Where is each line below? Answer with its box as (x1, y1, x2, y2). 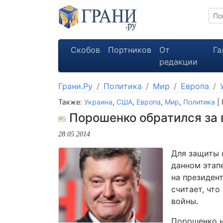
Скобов (71, 45, 100, 55)
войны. (171, 196, 198, 206)
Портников (108, 45, 151, 55)
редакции (159, 57, 198, 67)
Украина (84, 98, 112, 106)
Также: (58, 98, 84, 106)
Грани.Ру (58, 81, 93, 91)
